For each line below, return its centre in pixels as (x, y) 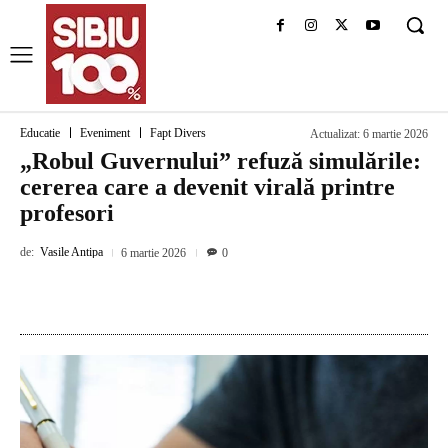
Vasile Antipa (71, 252)
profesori (67, 213)
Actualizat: (335, 134)
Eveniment (105, 133)
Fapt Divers (178, 133)
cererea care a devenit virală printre (207, 187)
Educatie (40, 133)
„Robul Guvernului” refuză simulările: (220, 161)
